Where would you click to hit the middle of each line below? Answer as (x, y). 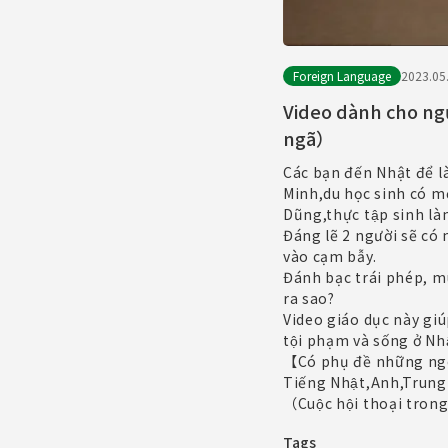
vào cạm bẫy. (329, 255)
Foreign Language (341, 76)
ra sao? (308, 297)
